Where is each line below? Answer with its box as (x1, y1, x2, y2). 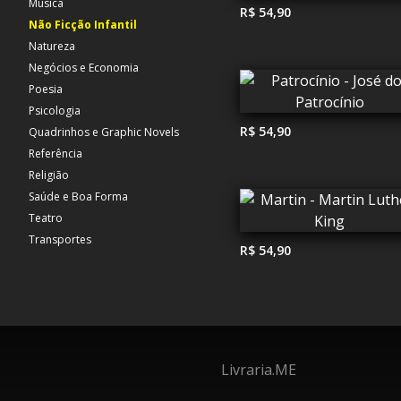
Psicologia (29, 103, 81, 118)
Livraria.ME (220, 359, 296, 380)
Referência (29, 146, 82, 161)
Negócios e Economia (29, 60, 139, 75)
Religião (29, 167, 69, 183)
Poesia (29, 81, 63, 97)
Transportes (29, 232, 91, 247)
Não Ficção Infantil (29, 17, 137, 32)
